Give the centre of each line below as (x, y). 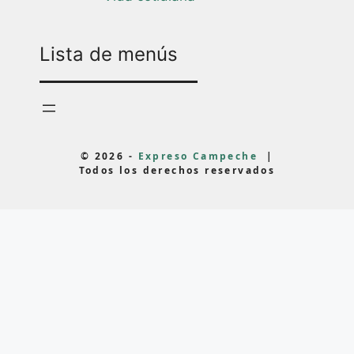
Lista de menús (109, 54)
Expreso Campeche (198, 156)
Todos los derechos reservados (177, 170)
